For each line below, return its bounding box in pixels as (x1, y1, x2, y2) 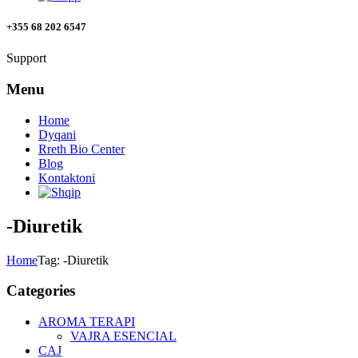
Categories (6, 282, 75, 300)
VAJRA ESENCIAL (70, 329, 177, 344)
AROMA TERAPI (38, 315, 135, 329)
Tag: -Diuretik (38, 253, 109, 267)
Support (6, 51, 46, 66)
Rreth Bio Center (38, 141, 125, 156)
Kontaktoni (38, 170, 95, 185)
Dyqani (38, 127, 76, 141)
